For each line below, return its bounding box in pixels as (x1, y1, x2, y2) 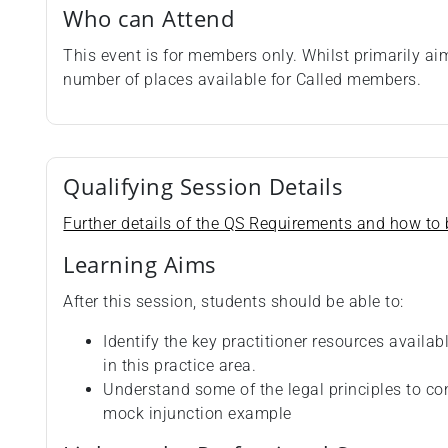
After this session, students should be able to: (63, 292, 404, 312)
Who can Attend (63, 3, 235, 35)
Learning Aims (63, 249, 217, 281)
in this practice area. (103, 356, 257, 376)
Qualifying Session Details (63, 171, 344, 203)
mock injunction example (103, 404, 292, 424)
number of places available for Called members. (63, 70, 422, 90)
